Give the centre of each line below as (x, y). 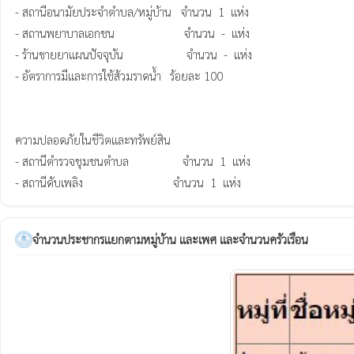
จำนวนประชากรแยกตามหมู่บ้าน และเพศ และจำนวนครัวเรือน (170, 239)
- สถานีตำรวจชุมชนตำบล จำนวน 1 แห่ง (133, 161)
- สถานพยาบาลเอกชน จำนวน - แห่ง (132, 33)
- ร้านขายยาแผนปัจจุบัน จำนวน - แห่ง (134, 54)
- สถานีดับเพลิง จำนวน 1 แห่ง (166, 182)
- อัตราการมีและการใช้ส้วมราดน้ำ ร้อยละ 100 (88, 75)
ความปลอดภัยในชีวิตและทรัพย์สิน (93, 139)
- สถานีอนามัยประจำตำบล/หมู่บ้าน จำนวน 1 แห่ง (132, 11)
